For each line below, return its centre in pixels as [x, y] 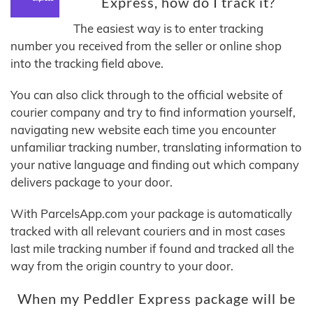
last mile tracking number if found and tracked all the [152, 249]
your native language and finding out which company [155, 165]
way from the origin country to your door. [122, 266]
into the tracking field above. [87, 64]
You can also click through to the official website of [147, 95]
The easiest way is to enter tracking [168, 29]
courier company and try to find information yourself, [153, 112]
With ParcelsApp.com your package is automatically [151, 214]
